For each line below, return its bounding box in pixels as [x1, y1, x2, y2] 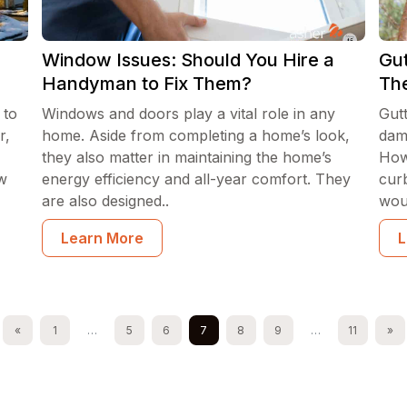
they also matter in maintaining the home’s [41, 148, 332, 166]
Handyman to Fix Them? [41, 73, 252, 94]
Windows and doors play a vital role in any [41, 104, 335, 123]
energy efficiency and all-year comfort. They [41, 170, 351, 188]
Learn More [60, 229, 144, 247]
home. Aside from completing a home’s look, [41, 126, 350, 144]
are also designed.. [41, 192, 169, 210]
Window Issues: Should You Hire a [41, 49, 334, 71]
